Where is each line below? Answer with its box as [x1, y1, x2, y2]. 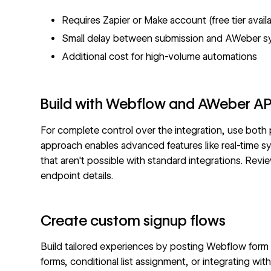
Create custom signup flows [41, 211, 226, 229]
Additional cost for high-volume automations [62, 50, 258, 62]
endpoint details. [41, 169, 114, 181]
